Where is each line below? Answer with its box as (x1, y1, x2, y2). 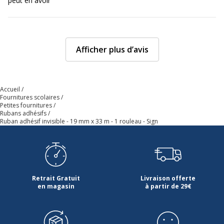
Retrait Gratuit (32, 173, 80, 182)
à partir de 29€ (144, 181, 191, 190)
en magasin (37, 181, 74, 190)
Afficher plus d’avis (75, 43, 148, 55)
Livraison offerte (140, 173, 195, 182)
